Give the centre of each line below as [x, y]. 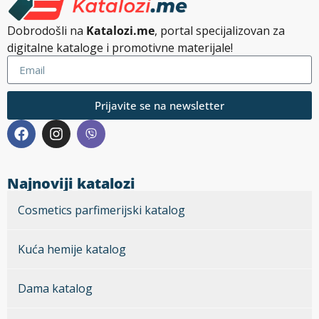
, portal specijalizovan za [220, 31]
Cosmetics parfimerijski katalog [101, 210]
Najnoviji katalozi [71, 184]
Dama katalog [55, 289]
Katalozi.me [120, 31]
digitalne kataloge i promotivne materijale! [120, 48]
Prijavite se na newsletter [159, 105]
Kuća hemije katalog [72, 250]
